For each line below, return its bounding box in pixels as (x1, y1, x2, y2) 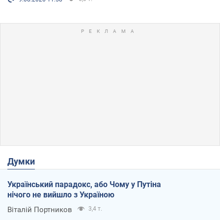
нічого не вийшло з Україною (7, 190, 114, 200)
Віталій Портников (7, 205, 72, 215)
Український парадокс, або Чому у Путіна (7, 180, 161, 190)
